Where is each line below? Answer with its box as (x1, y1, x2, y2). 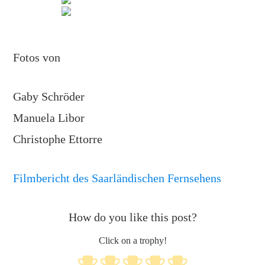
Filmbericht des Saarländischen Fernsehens (13, 172, 222, 185)
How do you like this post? (68, 211, 197, 224)
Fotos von (13, 51, 61, 64)
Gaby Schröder (13, 90, 85, 104)
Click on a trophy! (98, 235, 167, 246)
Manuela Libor (13, 111, 85, 125)
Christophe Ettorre (13, 132, 103, 146)
